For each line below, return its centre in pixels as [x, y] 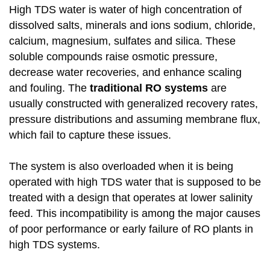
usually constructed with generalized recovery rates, [133, 104]
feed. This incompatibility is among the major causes [135, 214]
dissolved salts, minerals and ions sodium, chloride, [132, 26]
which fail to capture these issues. [90, 135]
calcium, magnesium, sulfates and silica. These [122, 41]
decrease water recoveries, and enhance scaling [125, 73]
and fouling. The [49, 88]
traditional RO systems [149, 88]
